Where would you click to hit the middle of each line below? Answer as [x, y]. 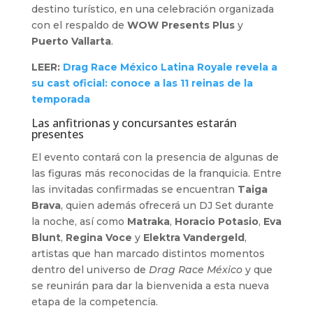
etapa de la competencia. [94, 301]
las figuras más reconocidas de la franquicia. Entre [156, 173]
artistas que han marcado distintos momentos [148, 253]
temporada [60, 99]
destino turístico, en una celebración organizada [152, 9]
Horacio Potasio [216, 221]
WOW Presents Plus [181, 25]
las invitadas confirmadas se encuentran [134, 189]
